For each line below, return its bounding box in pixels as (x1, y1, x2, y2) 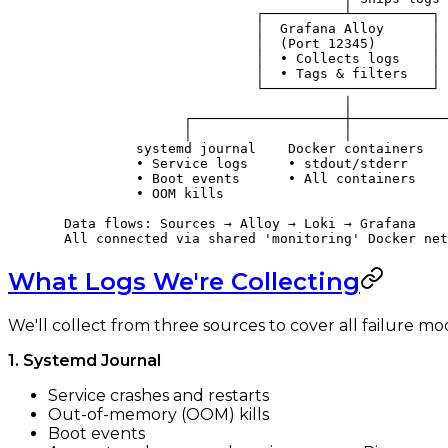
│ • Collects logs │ (48, 51, 440, 67)
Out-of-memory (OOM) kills (48, 404, 269, 424)
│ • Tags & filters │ (48, 66, 440, 82)
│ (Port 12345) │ (48, 36, 440, 52)
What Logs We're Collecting (8, 266, 360, 296)
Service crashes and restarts (48, 385, 269, 405)
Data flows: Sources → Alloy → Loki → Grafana (48, 216, 416, 232)
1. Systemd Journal (8, 350, 161, 370)
